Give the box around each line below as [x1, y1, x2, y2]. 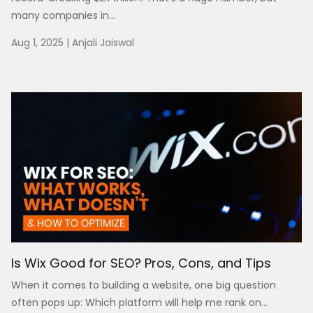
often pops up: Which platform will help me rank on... [11, 296, 268, 310]
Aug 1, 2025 [11, 36, 64, 50]
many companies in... [11, 8, 115, 23]
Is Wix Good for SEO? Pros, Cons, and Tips [11, 254, 271, 272]
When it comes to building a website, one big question [11, 278, 276, 293]
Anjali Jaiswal [72, 36, 134, 50]
